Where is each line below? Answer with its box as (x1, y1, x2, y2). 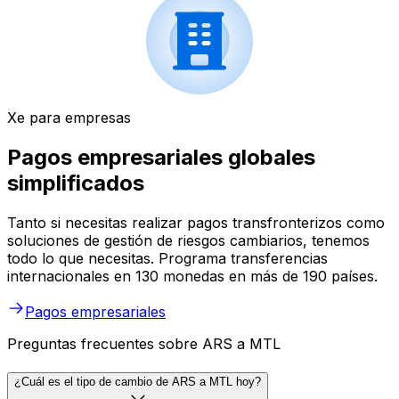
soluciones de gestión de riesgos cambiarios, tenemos (7, 231, 370, 249)
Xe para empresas (7, 109, 131, 127)
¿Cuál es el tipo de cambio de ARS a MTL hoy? (14, 374, 261, 388)
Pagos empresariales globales (7, 144, 315, 171)
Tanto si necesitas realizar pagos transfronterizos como (7, 213, 385, 232)
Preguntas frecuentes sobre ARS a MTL (7, 334, 281, 353)
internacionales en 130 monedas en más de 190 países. (7, 266, 378, 285)
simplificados (7, 170, 144, 197)
